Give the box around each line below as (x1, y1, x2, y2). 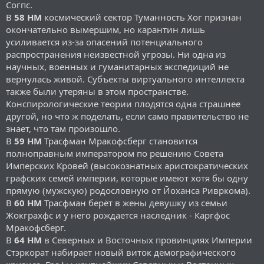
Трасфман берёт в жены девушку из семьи (42, 196, 227, 209)
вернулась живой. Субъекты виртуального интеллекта (6, 72, 245, 85)
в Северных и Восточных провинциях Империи (42, 233, 252, 246)
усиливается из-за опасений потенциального (6, 35, 203, 48)
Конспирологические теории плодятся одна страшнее (6, 97, 240, 110)
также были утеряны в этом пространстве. (6, 85, 189, 97)
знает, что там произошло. (6, 122, 120, 134)
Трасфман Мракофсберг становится (42, 134, 197, 147)
